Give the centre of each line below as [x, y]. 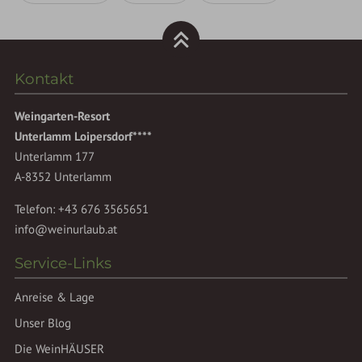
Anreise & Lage [55, 297]
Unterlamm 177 [55, 157]
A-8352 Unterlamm [63, 177]
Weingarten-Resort [63, 116]
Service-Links [63, 263]
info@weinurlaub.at [66, 229]
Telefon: [37, 209]
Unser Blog [43, 323]
